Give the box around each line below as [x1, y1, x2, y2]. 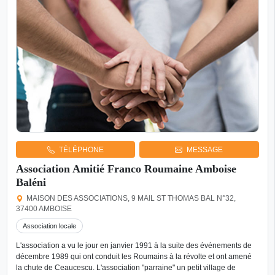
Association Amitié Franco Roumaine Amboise [15, 163, 236, 176]
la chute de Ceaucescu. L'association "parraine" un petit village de [15, 263, 236, 272]
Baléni [15, 176, 46, 189]
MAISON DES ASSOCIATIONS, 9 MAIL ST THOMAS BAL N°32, [26, 195, 236, 203]
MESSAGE [187, 145, 223, 154]
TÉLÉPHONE [58, 145, 104, 154]
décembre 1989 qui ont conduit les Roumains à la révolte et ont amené [15, 252, 252, 261]
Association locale [22, 222, 76, 230]
